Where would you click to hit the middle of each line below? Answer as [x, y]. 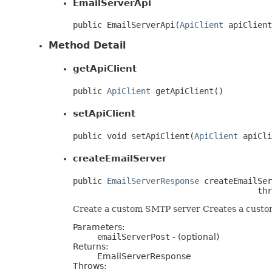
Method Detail [87, 46]
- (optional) [195, 237]
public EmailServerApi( [126, 25]
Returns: [91, 247]
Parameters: [99, 227]
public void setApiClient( [134, 136]
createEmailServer [120, 159]
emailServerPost [134, 237]
